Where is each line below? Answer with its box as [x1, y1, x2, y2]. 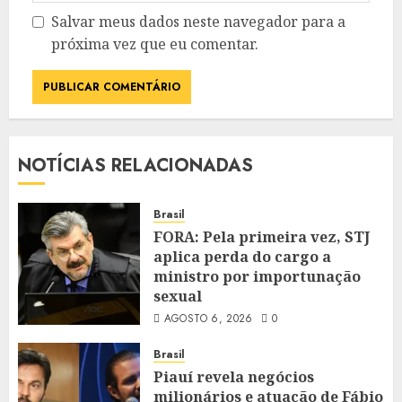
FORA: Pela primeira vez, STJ [153, 226, 370, 247]
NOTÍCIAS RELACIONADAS [18, 152, 253, 179]
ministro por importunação [153, 266, 361, 286]
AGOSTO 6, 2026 [163, 310, 253, 327]
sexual [153, 285, 202, 306]
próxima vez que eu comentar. [51, 33, 258, 54]
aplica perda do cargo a [153, 246, 331, 267]
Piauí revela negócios [153, 366, 314, 387]
